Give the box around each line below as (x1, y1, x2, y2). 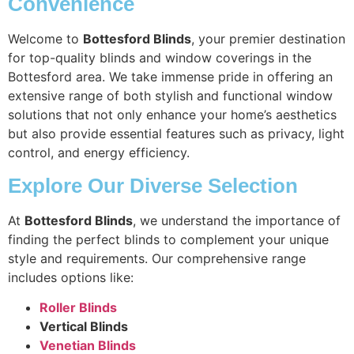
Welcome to (8, 31, 83, 47)
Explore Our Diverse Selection (8, 173, 298, 198)
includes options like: (8, 269, 134, 285)
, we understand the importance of (133, 212, 341, 228)
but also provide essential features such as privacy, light (8, 126, 345, 142)
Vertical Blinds (40, 318, 128, 334)
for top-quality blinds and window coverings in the (8, 50, 311, 66)
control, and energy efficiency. (8, 145, 190, 161)
